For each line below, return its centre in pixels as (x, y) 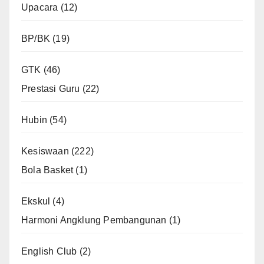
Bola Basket (47, 170)
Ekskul (36, 201)
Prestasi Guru (51, 88)
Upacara (40, 7)
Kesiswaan (45, 151)
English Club (49, 251)
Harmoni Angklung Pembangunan (94, 220)
